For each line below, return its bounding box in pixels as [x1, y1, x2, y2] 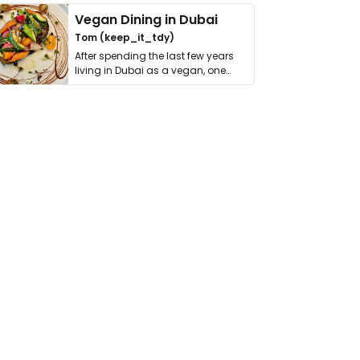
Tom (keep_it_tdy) [75, 31, 175, 44]
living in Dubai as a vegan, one [75, 63, 227, 77]
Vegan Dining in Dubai [75, 10, 219, 29]
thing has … [75, 78, 130, 92]
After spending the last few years [75, 49, 235, 63]
